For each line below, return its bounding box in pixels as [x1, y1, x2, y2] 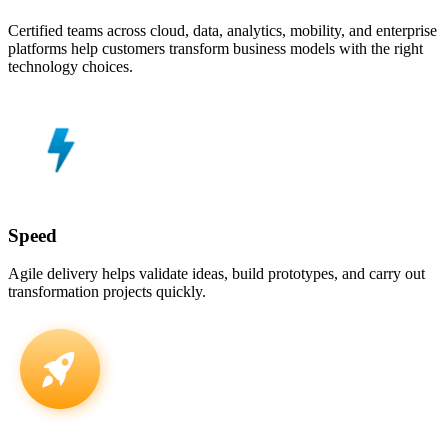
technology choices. [8, 57, 133, 75]
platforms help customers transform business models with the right [8, 39, 423, 57]
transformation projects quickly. [8, 283, 206, 301]
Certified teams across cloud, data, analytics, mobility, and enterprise [8, 21, 437, 39]
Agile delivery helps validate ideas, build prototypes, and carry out [8, 265, 425, 283]
